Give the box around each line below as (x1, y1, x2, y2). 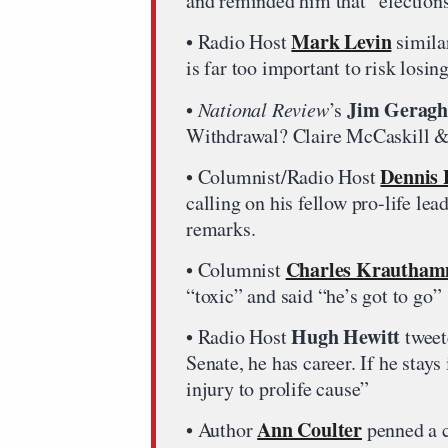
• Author (186, 416, 258, 443)
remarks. (186, 215, 256, 242)
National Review (197, 96, 329, 122)
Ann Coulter (257, 415, 363, 444)
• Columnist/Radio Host (186, 163, 381, 190)
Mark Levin (291, 27, 392, 56)
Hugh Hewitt (291, 322, 401, 351)
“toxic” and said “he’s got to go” (186, 282, 442, 309)
